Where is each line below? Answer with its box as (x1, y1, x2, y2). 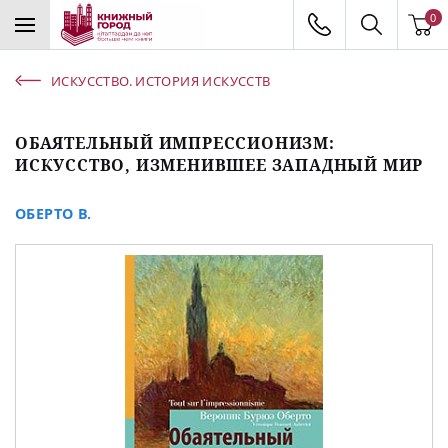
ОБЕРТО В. (15, 203, 92, 223)
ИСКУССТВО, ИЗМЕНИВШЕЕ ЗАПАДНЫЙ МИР (15, 153, 424, 176)
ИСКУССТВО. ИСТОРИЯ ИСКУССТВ (51, 71, 271, 90)
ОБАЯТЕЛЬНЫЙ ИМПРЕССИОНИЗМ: (15, 131, 335, 154)
